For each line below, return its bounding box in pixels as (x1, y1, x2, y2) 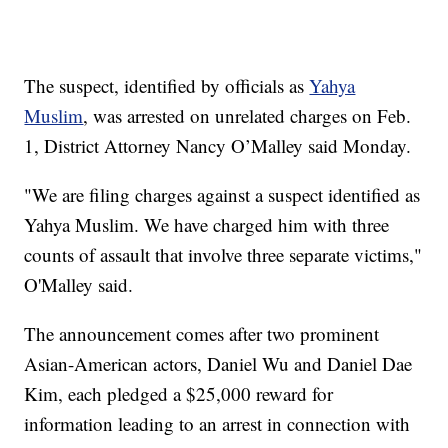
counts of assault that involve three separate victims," (24, 242, 423, 268)
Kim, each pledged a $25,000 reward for (24, 381, 334, 407)
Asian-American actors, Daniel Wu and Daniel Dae (24, 351, 413, 377)
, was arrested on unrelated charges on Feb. (83, 103, 412, 129)
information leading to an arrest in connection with (24, 411, 411, 437)
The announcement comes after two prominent (24, 321, 380, 347)
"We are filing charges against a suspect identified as (24, 182, 421, 208)
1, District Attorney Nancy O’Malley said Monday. (24, 133, 412, 159)
